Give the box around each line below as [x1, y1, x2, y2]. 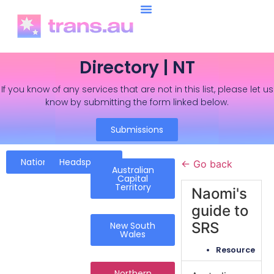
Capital [117, 172, 149, 185]
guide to [191, 202, 249, 220]
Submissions [111, 123, 163, 136]
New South [110, 220, 156, 232]
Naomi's [191, 185, 248, 203]
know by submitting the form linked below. [45, 96, 229, 109]
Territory [114, 180, 151, 193]
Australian [111, 163, 154, 176]
